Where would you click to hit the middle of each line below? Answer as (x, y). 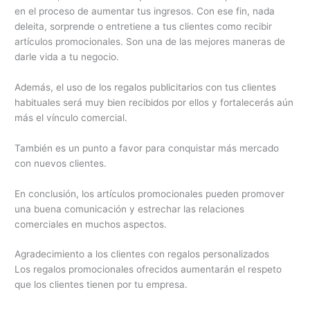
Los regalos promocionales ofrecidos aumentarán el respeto (148, 270)
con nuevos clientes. (61, 163)
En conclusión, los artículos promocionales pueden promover (150, 193)
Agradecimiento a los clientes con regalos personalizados (142, 254)
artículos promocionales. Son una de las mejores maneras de (150, 41)
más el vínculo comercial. (71, 117)
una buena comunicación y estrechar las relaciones (130, 209)
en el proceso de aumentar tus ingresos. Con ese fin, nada (145, 11)
